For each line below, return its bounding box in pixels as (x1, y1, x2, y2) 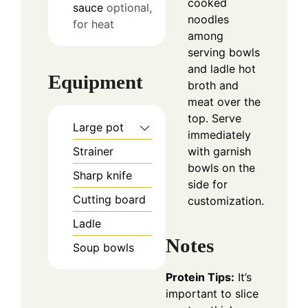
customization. (188, 194, 264, 208)
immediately (188, 128, 251, 142)
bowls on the (188, 161, 255, 175)
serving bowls (188, 45, 260, 60)
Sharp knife (73, 168, 132, 183)
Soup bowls (73, 241, 134, 255)
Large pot (73, 120, 124, 135)
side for (188, 177, 228, 192)
